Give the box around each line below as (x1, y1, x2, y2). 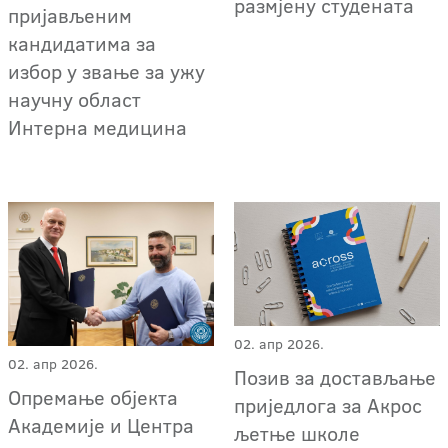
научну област (8, 85, 141, 114)
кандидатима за (8, 29, 156, 58)
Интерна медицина (8, 113, 187, 142)
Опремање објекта (8, 383, 178, 412)
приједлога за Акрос (234, 391, 423, 420)
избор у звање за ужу (8, 57, 205, 86)
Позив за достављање (234, 363, 437, 392)
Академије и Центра (8, 411, 194, 440)
